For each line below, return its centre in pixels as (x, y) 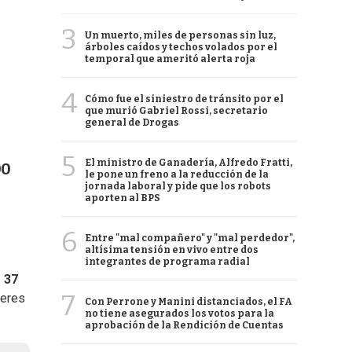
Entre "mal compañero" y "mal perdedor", (190, 238)
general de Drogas (132, 123)
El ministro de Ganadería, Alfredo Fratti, (189, 163)
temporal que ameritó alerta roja (170, 59)
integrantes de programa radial (167, 262)
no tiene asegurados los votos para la (180, 313)
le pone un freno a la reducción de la (177, 174)
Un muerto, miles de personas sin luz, (180, 35)
